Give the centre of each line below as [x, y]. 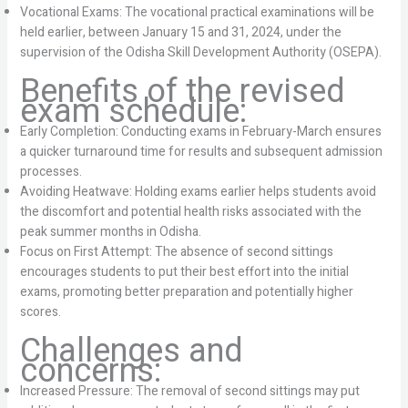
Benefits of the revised [182, 92]
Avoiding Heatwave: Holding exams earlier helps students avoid [198, 192]
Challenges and [131, 351]
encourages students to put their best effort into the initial [184, 272]
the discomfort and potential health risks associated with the [190, 212]
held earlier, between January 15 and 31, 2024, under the [180, 32]
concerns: [90, 371]
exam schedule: [133, 112]
